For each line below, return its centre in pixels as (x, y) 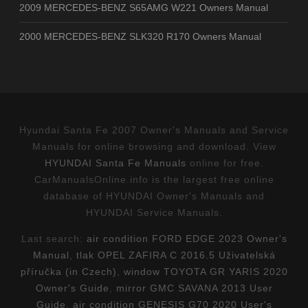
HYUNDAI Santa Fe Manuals (115, 163)
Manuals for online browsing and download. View (154, 146)
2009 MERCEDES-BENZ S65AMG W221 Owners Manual (144, 8)
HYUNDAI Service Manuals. (154, 212)
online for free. (225, 163)
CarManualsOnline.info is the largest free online (154, 179)
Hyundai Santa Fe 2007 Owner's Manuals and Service (154, 130)
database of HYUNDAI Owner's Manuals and (154, 196)
